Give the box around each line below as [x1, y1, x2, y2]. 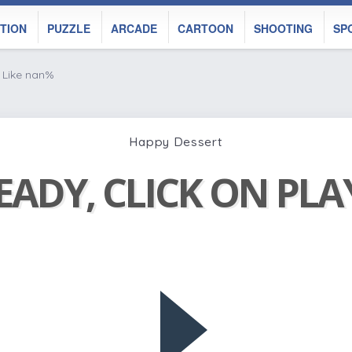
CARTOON [178, 20, 233, 36]
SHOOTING [254, 20, 313, 36]
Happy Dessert [129, 133, 223, 149]
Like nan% [2, 68, 54, 82]
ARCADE [111, 20, 157, 36]
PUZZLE [47, 20, 90, 36]
